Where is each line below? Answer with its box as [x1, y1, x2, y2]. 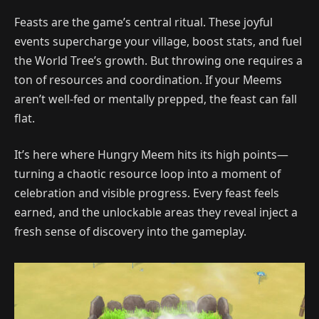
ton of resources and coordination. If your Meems [14, 71, 282, 88]
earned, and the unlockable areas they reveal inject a [14, 204, 298, 221]
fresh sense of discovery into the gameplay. [14, 224, 246, 240]
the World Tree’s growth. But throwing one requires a [14, 52, 303, 68]
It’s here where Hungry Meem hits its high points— [14, 147, 288, 163]
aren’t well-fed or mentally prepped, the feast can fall [14, 90, 297, 107]
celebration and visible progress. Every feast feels [14, 185, 279, 202]
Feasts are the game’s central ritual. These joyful [14, 14, 273, 30]
